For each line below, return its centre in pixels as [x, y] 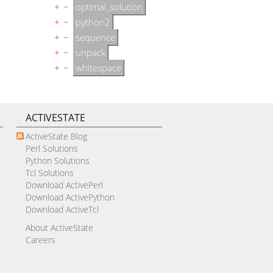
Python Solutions [57, 160]
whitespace [98, 67]
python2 [93, 22]
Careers [40, 239]
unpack [90, 52]
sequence [95, 37]
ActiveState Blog [56, 136]
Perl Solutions [51, 148]
